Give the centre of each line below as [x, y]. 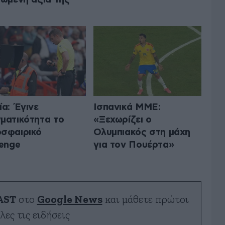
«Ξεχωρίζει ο [123, 120]
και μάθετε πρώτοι [145, 199]
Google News [70, 199]
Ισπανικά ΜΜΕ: [127, 107]
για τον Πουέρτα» [134, 145]
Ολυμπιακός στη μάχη [142, 132]
